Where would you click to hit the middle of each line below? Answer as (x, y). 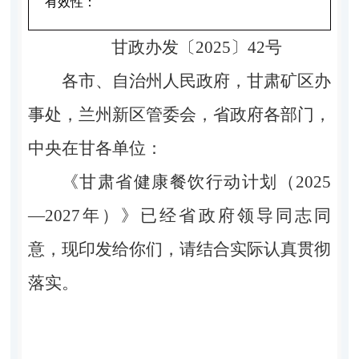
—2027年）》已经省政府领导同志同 (179, 215)
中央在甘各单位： (95, 148)
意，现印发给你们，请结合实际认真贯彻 (179, 249)
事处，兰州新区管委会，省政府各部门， (179, 114)
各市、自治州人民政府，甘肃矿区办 (196, 81)
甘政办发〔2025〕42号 (196, 47)
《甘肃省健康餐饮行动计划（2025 (196, 182)
